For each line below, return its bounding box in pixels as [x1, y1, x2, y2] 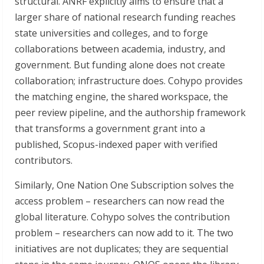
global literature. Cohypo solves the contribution [15, 210, 230, 224]
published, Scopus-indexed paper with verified [15, 138, 217, 151]
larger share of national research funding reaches [15, 11, 236, 24]
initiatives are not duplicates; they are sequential [15, 242, 228, 256]
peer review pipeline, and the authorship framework [15, 106, 246, 120]
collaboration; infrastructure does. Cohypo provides [15, 74, 243, 88]
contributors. [15, 154, 72, 167]
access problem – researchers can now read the [15, 194, 225, 208]
